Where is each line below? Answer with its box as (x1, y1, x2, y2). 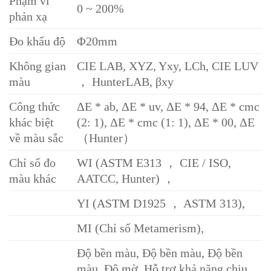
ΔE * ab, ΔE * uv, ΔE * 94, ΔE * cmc (77, 100, 260, 114)
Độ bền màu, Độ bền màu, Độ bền (77, 246, 243, 260)
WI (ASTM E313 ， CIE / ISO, (77, 156, 232, 170)
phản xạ (9, 10, 47, 24)
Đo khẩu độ (9, 34, 65, 48)
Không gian (9, 59, 66, 73)
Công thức (9, 100, 60, 114)
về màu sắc (9, 131, 64, 145)
